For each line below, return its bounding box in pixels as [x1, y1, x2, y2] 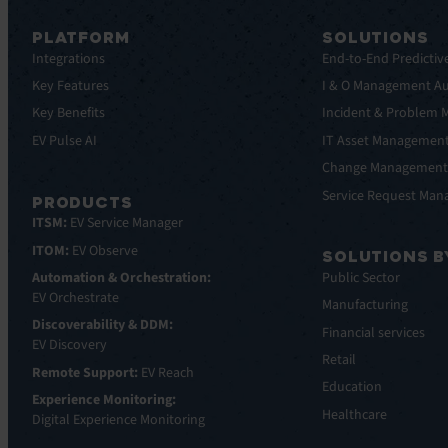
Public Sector [322, 267, 401, 288]
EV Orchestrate [32, 287, 119, 308]
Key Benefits [32, 103, 105, 124]
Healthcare [322, 404, 388, 425]
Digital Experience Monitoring [32, 410, 205, 431]
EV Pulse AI [32, 130, 97, 151]
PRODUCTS [32, 192, 133, 212]
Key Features [32, 76, 109, 97]
